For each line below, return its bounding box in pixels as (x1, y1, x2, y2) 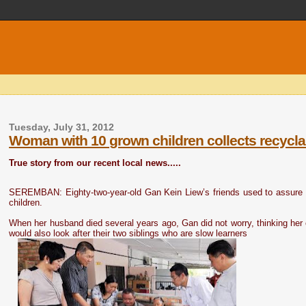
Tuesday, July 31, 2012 (9, 122, 115, 133)
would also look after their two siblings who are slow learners (9, 228, 248, 238)
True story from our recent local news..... (9, 158, 182, 168)
